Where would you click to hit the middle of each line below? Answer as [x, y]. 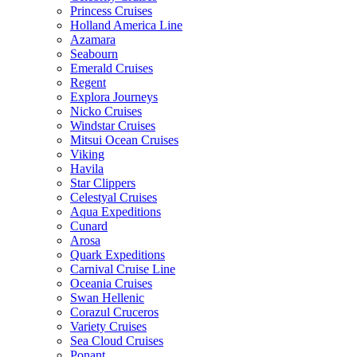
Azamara [93, 39]
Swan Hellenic [107, 298]
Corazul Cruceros [114, 312]
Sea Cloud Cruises [117, 341]
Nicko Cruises [106, 111]
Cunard [89, 226]
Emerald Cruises [112, 68]
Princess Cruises [111, 11]
